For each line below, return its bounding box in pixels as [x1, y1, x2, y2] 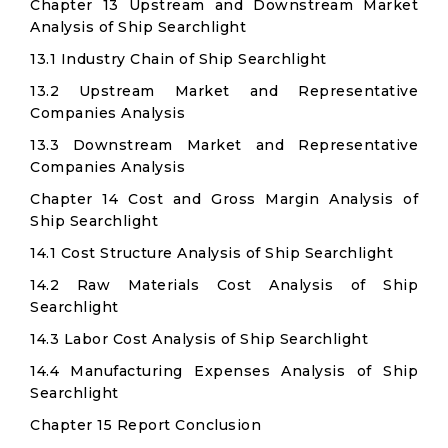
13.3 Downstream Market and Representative [30, 136, 418, 154]
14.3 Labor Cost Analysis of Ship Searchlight [30, 330, 368, 348]
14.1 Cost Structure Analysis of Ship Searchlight [30, 244, 393, 262]
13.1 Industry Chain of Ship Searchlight [30, 50, 327, 68]
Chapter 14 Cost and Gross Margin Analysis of [30, 190, 418, 208]
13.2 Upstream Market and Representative [30, 82, 418, 100]
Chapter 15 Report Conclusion [30, 416, 261, 434]
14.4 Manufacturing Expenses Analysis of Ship [30, 362, 418, 380]
